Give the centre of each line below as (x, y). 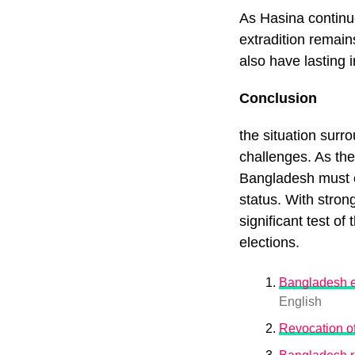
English (300, 302)
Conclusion (278, 98)
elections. (271, 242)
